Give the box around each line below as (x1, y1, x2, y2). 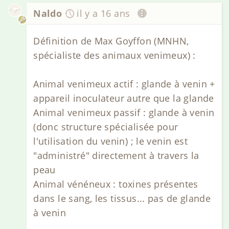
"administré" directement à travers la (33, 149, 199, 162)
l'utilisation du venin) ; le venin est (33, 135, 188, 148)
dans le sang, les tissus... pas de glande (33, 192, 211, 205)
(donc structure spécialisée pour (33, 121, 178, 133)
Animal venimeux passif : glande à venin (33, 106, 215, 119)
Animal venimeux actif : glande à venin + (33, 78, 215, 90)
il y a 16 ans (77, 7, 130, 19)
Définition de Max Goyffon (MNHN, (33, 35, 189, 48)
